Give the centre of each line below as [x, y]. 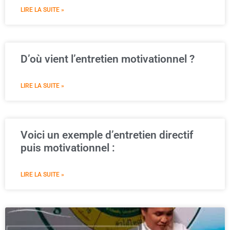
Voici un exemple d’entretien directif [107, 135]
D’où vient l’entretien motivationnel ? [108, 59]
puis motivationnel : [68, 148]
